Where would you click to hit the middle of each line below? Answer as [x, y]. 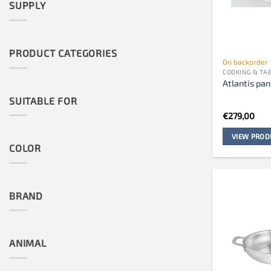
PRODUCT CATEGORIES [63, 53]
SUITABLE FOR [43, 100]
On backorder [246, 61]
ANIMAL [28, 243]
